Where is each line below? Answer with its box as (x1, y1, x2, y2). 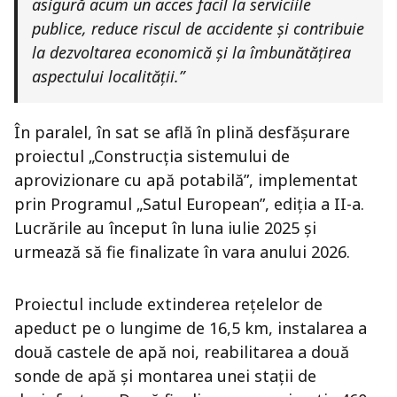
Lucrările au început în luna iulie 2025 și (14, 217, 316, 238)
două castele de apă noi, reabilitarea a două (14, 341, 349, 362)
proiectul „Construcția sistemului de (14, 145, 290, 167)
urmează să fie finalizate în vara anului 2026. (14, 241, 350, 262)
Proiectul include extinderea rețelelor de (14, 293, 323, 315)
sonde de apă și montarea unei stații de (14, 365, 316, 386)
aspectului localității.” (32, 66, 184, 87)
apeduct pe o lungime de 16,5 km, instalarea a (14, 317, 367, 339)
